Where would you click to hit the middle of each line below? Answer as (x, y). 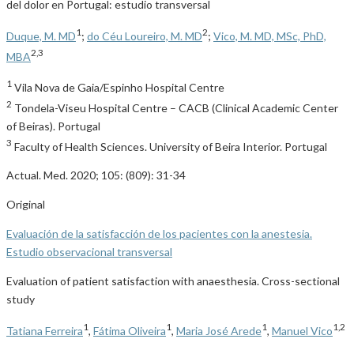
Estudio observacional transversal (89, 252)
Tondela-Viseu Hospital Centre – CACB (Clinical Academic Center (175, 107)
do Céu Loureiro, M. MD (145, 36)
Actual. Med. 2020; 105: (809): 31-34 (96, 175)
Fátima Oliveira (130, 330)
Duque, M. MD (41, 36)
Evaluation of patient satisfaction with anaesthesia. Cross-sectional (173, 281)
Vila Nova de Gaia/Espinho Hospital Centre (118, 87)
